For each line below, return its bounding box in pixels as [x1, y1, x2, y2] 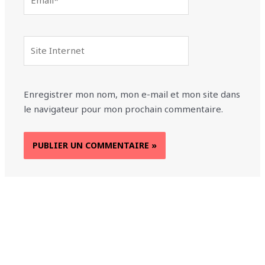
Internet [23, 51, 59, 64]
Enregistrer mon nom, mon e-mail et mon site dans [24, 88, 241, 100]
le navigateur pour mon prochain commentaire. [24, 102, 224, 115]
